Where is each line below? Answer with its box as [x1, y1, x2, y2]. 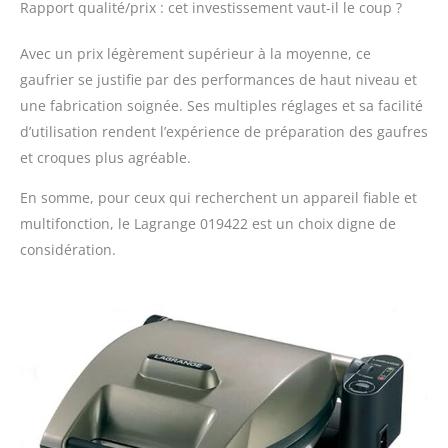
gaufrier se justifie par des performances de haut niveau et [20, 70, 417, 90]
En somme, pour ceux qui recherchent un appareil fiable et [20, 188, 417, 208]
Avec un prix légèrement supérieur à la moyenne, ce [20, 44, 371, 64]
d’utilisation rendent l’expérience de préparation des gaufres [20, 122, 428, 142]
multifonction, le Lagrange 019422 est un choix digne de [20, 214, 396, 234]
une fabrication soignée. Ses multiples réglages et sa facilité [20, 96, 423, 116]
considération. [20, 240, 116, 260]
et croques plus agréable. [20, 148, 191, 168]
